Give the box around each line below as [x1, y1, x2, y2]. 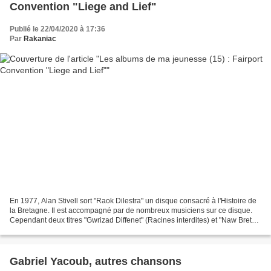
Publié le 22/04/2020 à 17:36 [10, 25, 105, 34]
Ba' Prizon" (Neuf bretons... [10, 225, 97, 234]
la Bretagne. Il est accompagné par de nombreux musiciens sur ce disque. [10, 206, 252, 215]
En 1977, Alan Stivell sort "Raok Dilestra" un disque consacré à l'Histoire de [10, 196, 256, 205]
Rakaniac [24, 34, 56, 44]
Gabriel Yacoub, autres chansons [10, 255, 181, 267]
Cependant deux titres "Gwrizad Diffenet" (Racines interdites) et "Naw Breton [10, 215, 260, 224]
